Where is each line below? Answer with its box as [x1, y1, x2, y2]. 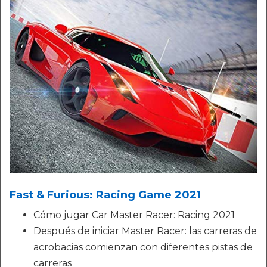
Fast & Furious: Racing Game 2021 [10, 188, 201, 201]
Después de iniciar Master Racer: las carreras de [33, 225, 257, 237]
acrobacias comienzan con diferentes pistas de [33, 241, 253, 253]
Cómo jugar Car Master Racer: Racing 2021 [33, 209, 235, 221]
